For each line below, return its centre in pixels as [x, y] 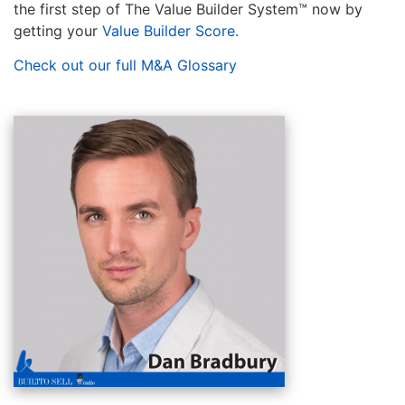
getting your [58, 30]
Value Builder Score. [170, 30]
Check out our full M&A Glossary [125, 66]
